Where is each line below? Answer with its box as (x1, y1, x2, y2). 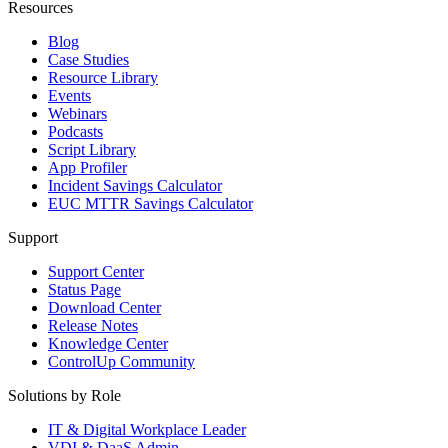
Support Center (48, 262, 144, 280)
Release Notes (48, 316, 138, 334)
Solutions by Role (8, 386, 121, 404)
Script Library (48, 140, 136, 158)
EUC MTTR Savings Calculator (48, 194, 253, 212)
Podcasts (48, 122, 103, 140)
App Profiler (48, 158, 127, 176)
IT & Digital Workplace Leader (48, 420, 246, 438)
